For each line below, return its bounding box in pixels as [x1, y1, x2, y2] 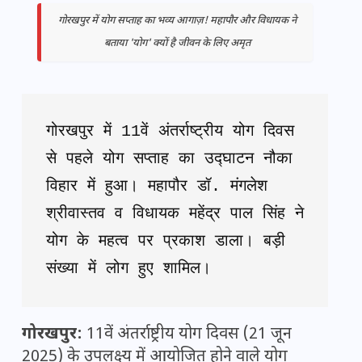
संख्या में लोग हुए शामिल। [46, 259, 211, 279]
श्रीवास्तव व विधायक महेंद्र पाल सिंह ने [46, 204, 304, 224]
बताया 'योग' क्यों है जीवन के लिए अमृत [103, 37, 250, 51]
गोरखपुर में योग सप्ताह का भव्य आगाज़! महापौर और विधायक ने [57, 15, 297, 28]
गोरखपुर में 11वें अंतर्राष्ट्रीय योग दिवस [46, 122, 294, 141]
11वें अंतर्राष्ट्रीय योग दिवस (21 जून [82, 324, 292, 346]
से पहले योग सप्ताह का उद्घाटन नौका [46, 149, 293, 169]
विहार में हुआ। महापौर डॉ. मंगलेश [46, 177, 267, 196]
